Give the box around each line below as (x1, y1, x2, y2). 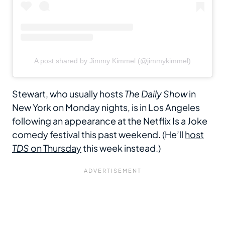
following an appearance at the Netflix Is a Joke (12, 115, 207, 127)
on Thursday (29, 142, 81, 154)
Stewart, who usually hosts (12, 88, 125, 100)
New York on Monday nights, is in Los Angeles (12, 101, 200, 114)
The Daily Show (125, 88, 187, 100)
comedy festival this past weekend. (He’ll (12, 129, 185, 141)
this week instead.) (81, 142, 161, 154)
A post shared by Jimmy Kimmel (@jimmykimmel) (34, 57, 191, 65)
